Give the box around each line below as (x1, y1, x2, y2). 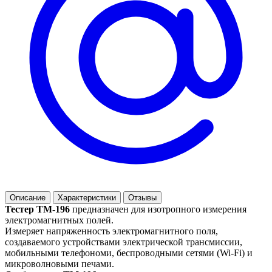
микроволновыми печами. (5, 258, 114, 269)
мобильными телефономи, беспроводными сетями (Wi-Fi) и (5, 247, 253, 258)
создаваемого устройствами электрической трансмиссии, (5, 236, 242, 247)
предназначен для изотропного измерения (70, 203, 246, 214)
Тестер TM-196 (5, 203, 70, 214)
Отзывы (128, 192, 157, 202)
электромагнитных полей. (5, 214, 114, 225)
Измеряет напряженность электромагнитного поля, (5, 225, 218, 236)
